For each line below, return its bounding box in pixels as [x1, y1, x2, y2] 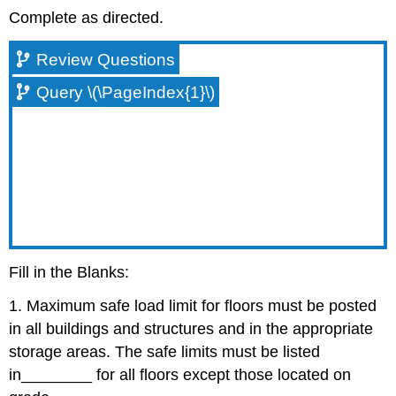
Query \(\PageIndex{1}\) [36, 82, 216, 102]
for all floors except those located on [92, 366, 352, 385]
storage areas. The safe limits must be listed [9, 343, 321, 362]
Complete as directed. [9, 8, 164, 27]
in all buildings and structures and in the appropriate [9, 320, 374, 339]
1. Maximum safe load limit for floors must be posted [9, 297, 377, 316]
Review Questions [36, 49, 176, 69]
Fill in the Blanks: [9, 263, 130, 281]
